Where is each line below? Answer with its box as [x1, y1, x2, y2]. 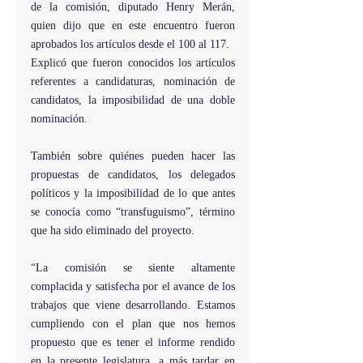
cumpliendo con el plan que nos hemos [31, 318, 235, 330]
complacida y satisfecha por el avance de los [31, 280, 235, 293]
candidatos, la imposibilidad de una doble [31, 94, 235, 106]
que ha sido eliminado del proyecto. [31, 224, 194, 237]
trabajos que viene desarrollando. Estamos [31, 299, 235, 311]
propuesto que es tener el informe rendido [31, 336, 235, 348]
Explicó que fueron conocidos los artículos [31, 57, 235, 69]
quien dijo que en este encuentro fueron [31, 19, 235, 32]
